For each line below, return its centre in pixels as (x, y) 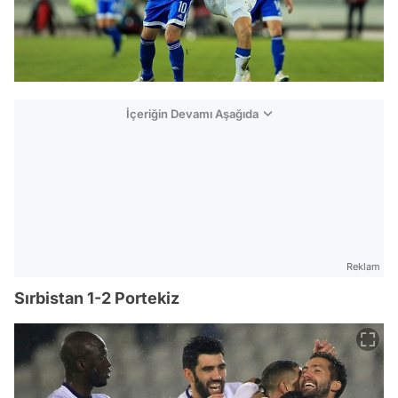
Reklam (363, 266)
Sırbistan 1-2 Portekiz (97, 298)
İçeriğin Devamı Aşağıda (192, 113)
